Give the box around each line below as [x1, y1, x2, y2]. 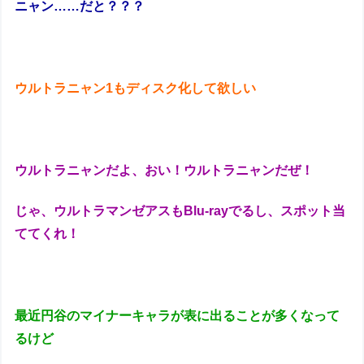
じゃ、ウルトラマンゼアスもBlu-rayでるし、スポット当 [15, 204, 346, 219]
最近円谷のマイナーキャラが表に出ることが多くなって [15, 309, 340, 323]
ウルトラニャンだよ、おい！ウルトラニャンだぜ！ [15, 162, 314, 177]
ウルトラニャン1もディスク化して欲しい [15, 81, 257, 96]
